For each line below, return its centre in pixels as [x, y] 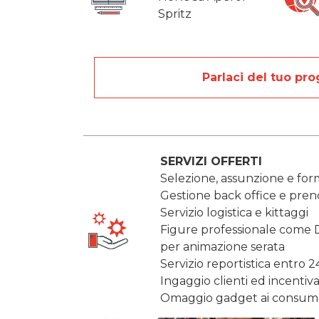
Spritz [175, 14]
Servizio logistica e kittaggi [234, 213]
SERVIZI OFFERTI [211, 161]
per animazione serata [222, 247]
